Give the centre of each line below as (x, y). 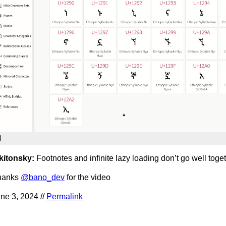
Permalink (65, 197)
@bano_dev (43, 178)
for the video (88, 178)
